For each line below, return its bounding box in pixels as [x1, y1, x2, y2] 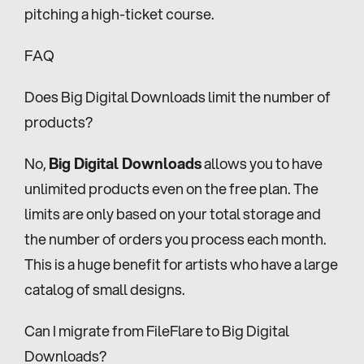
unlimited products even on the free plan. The [24, 177, 318, 199]
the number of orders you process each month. [24, 227, 327, 249]
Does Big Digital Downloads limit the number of [24, 85, 331, 107]
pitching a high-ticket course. [24, 2, 214, 24]
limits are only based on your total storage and [24, 202, 321, 224]
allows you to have [201, 152, 323, 174]
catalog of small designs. [24, 278, 185, 300]
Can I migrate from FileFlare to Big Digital [24, 319, 289, 341]
